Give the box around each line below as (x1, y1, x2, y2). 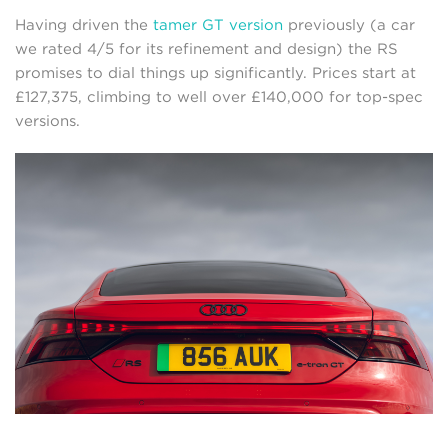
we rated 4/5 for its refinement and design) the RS (15, 39, 398, 58)
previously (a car (283, 15, 415, 34)
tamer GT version (153, 15, 283, 34)
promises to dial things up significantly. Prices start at (15, 63, 416, 82)
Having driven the (15, 15, 153, 34)
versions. (15, 111, 80, 130)
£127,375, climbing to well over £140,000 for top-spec (15, 87, 423, 106)
